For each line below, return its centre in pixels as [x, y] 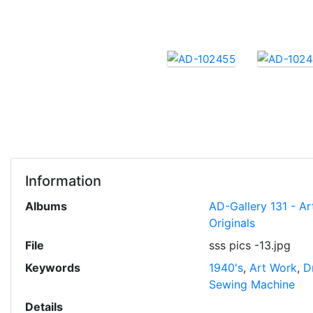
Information [63, 181]
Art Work [273, 268]
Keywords [53, 268]
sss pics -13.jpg [249, 245]
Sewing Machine [252, 284]
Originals [232, 223]
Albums [46, 206]
